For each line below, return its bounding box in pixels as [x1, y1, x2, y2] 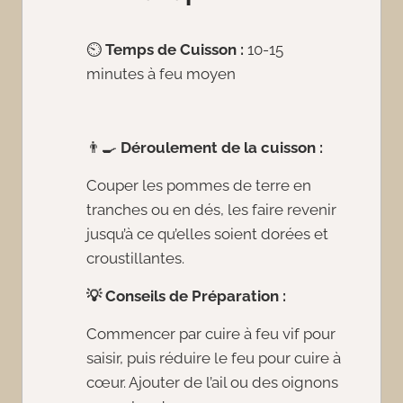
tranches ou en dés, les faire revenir [86, 200, 336, 219]
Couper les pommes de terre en [86, 175, 311, 194]
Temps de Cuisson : [105, 40, 244, 58]
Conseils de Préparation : [105, 286, 286, 305]
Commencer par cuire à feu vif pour [86, 324, 336, 343]
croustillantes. [86, 248, 184, 267]
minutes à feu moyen [86, 64, 236, 83]
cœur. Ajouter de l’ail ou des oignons [86, 372, 338, 391]
